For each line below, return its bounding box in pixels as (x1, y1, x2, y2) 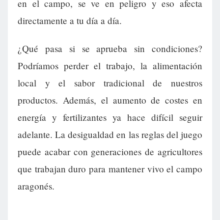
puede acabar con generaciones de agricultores (18, 145, 202, 158)
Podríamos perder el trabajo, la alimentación (18, 59, 202, 72)
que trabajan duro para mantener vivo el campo (18, 163, 202, 175)
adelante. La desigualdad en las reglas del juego (18, 128, 202, 141)
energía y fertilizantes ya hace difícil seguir (18, 111, 202, 124)
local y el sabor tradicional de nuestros (18, 77, 202, 89)
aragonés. (18, 180, 55, 192)
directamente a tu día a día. (18, 14, 122, 27)
